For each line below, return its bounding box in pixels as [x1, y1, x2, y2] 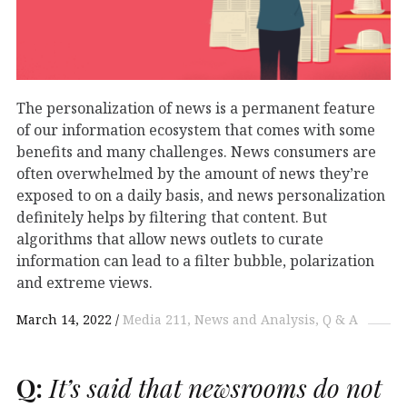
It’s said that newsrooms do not [43, 370, 382, 404]
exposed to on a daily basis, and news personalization [16, 184, 385, 205]
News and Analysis [194, 310, 315, 328]
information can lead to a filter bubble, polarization [16, 250, 374, 271]
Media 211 [123, 310, 187, 328]
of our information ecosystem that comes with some [16, 119, 375, 140]
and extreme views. [16, 272, 153, 293]
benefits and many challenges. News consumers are [16, 141, 376, 162]
